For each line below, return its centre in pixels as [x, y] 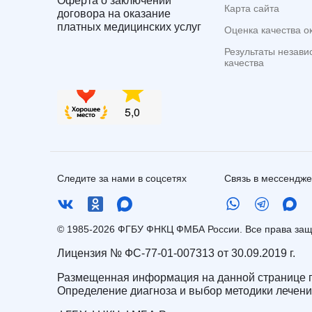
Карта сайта [252, 9]
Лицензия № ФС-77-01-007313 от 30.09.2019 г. [176, 253]
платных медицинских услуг [129, 27]
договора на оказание [114, 14]
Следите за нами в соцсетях [122, 179]
